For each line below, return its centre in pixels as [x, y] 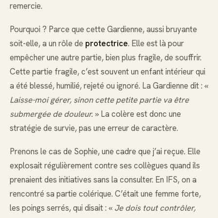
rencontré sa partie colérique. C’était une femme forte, [105, 194]
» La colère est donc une [137, 114]
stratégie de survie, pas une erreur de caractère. [94, 128]
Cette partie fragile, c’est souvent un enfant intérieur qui [108, 72]
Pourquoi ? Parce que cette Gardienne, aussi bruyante [103, 29]
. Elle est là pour [156, 44]
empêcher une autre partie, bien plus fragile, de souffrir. [106, 58]
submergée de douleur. [51, 114]
